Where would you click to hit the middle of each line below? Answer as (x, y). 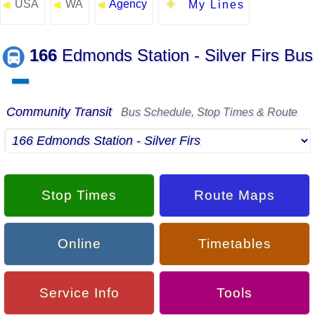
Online (79, 244)
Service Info (79, 292)
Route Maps (235, 195)
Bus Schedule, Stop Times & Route (206, 112)
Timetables (234, 244)
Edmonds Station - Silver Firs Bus (185, 56)
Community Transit (61, 112)
